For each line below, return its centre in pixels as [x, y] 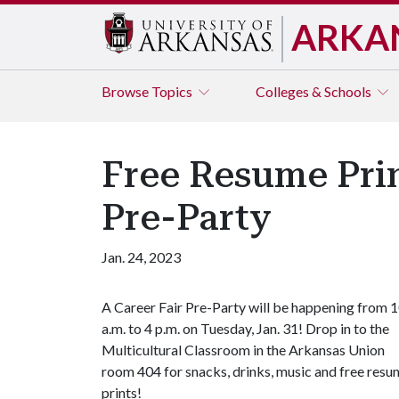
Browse [126, 91]
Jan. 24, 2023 [141, 257]
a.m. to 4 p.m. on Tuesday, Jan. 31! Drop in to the [245, 328]
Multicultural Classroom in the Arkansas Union [243, 350]
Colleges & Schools [315, 91]
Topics [173, 91]
